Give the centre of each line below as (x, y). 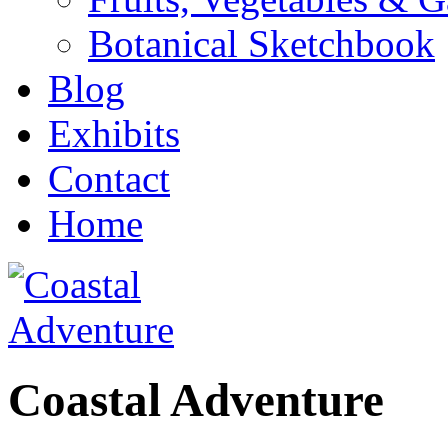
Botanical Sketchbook (261, 43)
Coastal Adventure (196, 400)
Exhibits (114, 133)
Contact (109, 178)
